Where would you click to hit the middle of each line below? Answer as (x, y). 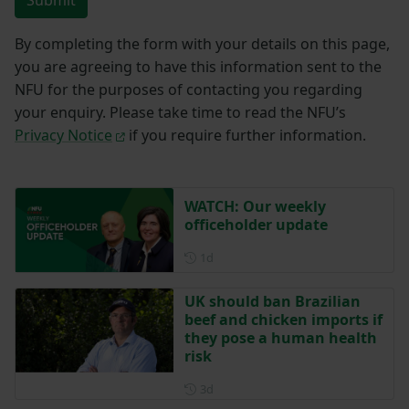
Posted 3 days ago (262, 388)
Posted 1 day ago (259, 256)
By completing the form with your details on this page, (202, 44)
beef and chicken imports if (283, 320)
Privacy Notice (63, 136)
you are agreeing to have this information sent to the (198, 67)
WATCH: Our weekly (255, 206)
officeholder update (256, 224)
